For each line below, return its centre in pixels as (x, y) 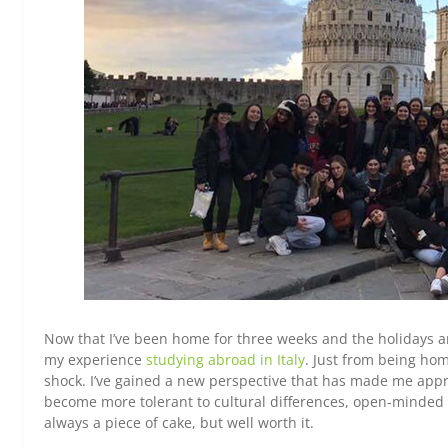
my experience (95, 359)
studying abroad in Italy (225, 359)
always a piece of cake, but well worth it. (179, 422)
